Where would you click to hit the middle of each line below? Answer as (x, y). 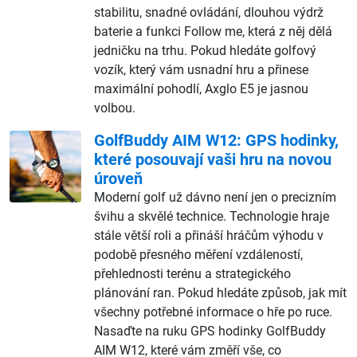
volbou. (115, 108)
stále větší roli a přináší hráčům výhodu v (209, 235)
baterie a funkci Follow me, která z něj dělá (213, 31)
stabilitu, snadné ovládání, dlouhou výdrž (209, 12)
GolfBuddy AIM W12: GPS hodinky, (216, 140)
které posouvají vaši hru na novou (213, 159)
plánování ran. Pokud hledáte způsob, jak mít (220, 292)
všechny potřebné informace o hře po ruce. (213, 312)
